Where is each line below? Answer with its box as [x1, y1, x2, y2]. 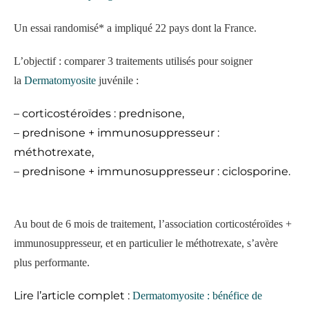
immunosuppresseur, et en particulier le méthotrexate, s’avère [14, 237, 278, 250]
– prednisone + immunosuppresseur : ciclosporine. [14, 165, 290, 179]
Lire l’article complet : [14, 289, 132, 303]
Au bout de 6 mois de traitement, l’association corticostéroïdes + [14, 218, 292, 230]
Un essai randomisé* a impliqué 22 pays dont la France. [14, 22, 257, 34]
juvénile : [96, 74, 139, 87]
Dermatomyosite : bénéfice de [132, 290, 262, 302]
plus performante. [14, 257, 90, 269]
